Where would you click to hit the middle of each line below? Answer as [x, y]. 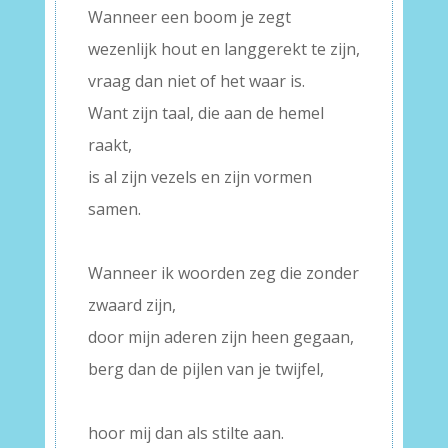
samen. [114, 209]
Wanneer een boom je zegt [189, 17]
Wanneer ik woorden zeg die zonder [223, 273]
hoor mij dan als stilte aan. [185, 433]
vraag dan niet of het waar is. [196, 81]
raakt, [109, 145]
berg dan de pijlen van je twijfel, [205, 369]
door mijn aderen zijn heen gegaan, [220, 337]
